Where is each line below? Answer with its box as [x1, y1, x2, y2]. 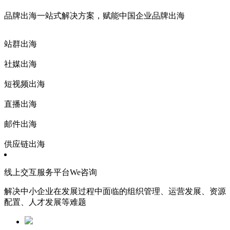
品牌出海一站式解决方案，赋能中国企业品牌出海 [4, 11, 185, 21]
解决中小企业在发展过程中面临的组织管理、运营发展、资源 [4, 187, 226, 196]
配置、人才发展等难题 [4, 198, 86, 207]
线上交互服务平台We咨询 [4, 168, 97, 177]
